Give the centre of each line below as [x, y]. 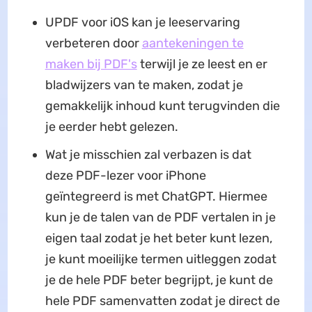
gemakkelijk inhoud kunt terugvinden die [162, 106]
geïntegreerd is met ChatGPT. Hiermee [156, 197]
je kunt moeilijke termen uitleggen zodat [161, 259]
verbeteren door [93, 44]
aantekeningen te [193, 44]
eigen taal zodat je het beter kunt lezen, [158, 239]
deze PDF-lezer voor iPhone [125, 176]
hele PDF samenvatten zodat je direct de [162, 301]
